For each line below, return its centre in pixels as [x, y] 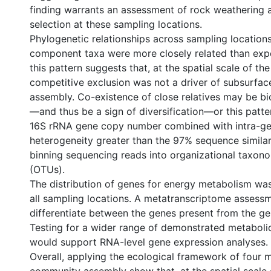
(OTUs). [47, 169]
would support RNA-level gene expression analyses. [149, 242]
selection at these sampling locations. [116, 24]
